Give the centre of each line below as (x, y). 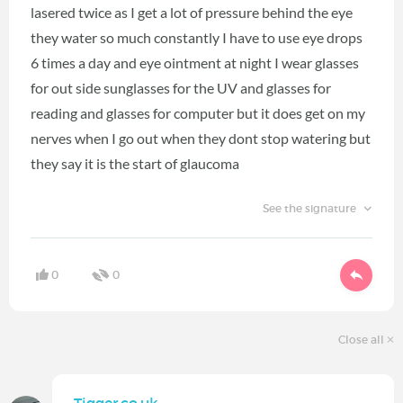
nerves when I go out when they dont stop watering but (201, 139)
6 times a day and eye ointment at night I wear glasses (195, 63)
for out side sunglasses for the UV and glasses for (181, 88)
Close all (363, 339)
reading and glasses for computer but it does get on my (198, 113)
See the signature (310, 209)
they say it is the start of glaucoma (136, 164)
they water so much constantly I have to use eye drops (197, 38)
